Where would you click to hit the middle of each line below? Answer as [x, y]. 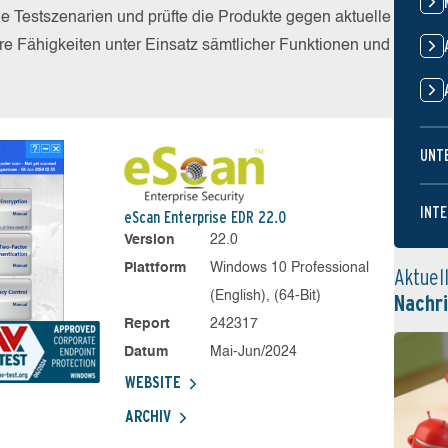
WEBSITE [152, 382]
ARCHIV [147, 416]
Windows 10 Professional [290, 268]
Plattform [154, 268]
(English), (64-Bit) [266, 296]
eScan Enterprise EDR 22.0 [204, 217]
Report [146, 324]
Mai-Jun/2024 [254, 352]
